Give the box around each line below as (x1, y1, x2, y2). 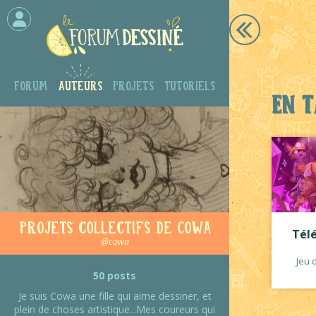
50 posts (93, 269, 136, 282)
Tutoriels (164, 78, 215, 91)
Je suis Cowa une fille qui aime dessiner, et (18, 289, 212, 303)
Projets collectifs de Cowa (18, 217, 211, 234)
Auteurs (59, 78, 102, 91)
